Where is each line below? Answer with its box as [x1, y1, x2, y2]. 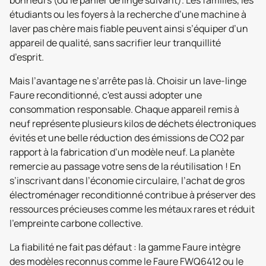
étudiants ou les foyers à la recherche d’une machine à [9, 8, 246, 21]
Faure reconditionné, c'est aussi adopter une [9, 88, 202, 102]
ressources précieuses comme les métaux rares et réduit [9, 202, 255, 216]
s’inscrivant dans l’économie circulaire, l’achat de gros [9, 174, 245, 187]
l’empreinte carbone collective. [9, 217, 143, 230]
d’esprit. [9, 50, 44, 64]
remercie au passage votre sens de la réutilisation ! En [9, 160, 241, 173]
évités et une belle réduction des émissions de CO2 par [9, 131, 245, 144]
